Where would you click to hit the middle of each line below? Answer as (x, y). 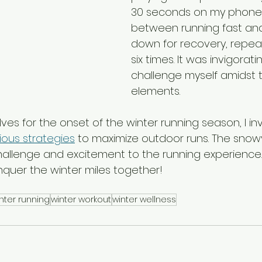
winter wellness (144, 199)
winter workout (81, 199)
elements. (156, 91)
